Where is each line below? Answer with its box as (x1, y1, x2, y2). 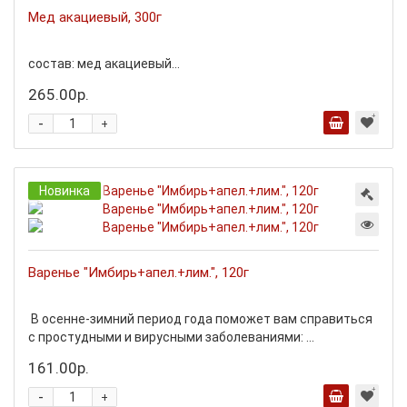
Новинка (39, 184, 90, 198)
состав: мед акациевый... (28, 56, 180, 71)
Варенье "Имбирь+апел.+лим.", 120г (28, 264, 249, 281)
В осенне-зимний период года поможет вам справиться (28, 312, 372, 326)
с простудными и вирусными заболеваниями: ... (28, 330, 314, 344)
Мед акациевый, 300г (28, 9, 162, 25)
